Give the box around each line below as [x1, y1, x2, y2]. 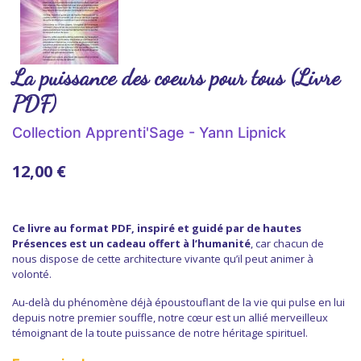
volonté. [12, 266, 54, 281]
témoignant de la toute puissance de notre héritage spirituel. [12, 325, 308, 340]
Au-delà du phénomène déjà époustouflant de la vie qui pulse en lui [12, 294, 345, 309]
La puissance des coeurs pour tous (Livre [12, 63, 340, 91]
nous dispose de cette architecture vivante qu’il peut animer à [12, 251, 313, 266]
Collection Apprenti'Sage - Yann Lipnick [12, 123, 286, 141]
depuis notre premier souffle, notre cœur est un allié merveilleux [12, 309, 328, 325]
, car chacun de [251, 235, 324, 251]
